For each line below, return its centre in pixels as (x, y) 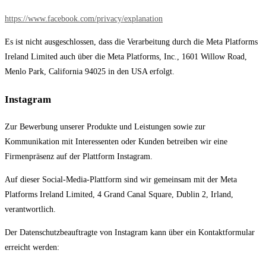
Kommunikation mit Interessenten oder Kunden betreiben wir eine (116, 142)
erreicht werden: (32, 248)
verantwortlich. (30, 210)
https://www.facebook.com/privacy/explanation (84, 19)
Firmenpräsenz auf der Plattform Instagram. (79, 157)
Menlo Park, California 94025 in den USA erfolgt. (90, 72)
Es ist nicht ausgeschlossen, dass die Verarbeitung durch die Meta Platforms (131, 42)
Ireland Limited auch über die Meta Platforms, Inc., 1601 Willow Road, (126, 57)
